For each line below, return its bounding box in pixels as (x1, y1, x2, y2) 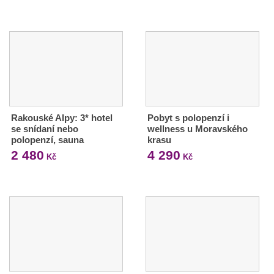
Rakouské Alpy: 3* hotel (11, 112, 113, 123)
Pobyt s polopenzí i (147, 112, 229, 123)
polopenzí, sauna (11, 134, 84, 145)
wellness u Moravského (147, 123, 248, 134)
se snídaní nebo (11, 123, 78, 134)
